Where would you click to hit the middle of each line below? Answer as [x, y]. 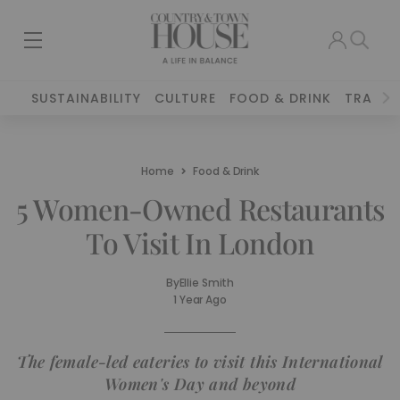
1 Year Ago [200, 300]
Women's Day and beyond [200, 384]
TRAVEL [371, 98]
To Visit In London [200, 242]
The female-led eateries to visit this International [200, 362]
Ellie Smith [207, 283]
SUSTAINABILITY [87, 98]
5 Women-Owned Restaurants [200, 208]
